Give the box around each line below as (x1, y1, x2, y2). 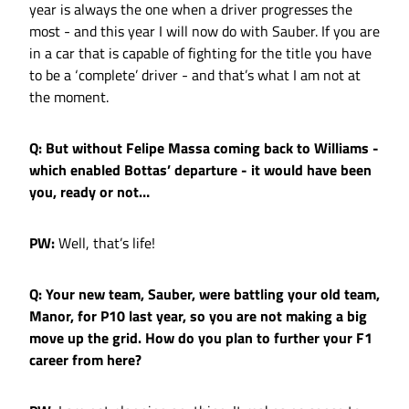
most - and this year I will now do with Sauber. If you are (29, 20, 380, 43)
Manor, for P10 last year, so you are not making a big (29, 305, 367, 328)
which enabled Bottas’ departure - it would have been (29, 159, 372, 182)
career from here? (29, 349, 142, 372)
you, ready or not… (29, 181, 150, 204)
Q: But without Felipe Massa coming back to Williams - (29, 137, 379, 160)
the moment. (29, 86, 109, 109)
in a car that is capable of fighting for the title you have (29, 42, 372, 65)
